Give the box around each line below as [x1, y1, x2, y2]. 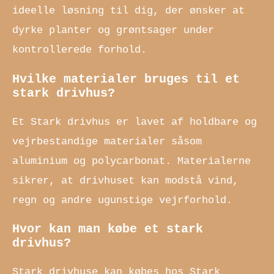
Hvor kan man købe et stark [12, 222, 203, 237]
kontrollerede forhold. [12, 43, 147, 56]
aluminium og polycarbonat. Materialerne [12, 155, 251, 167]
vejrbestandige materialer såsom [12, 135, 202, 147]
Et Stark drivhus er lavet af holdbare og [12, 116, 257, 128]
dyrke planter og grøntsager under [12, 24, 214, 36]
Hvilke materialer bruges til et [12, 72, 240, 86]
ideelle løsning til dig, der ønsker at [12, 4, 245, 17]
